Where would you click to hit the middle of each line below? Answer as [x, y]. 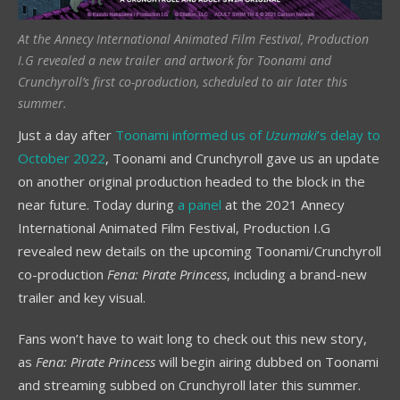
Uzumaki [291, 134]
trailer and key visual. [82, 297]
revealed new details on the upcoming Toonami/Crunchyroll [200, 250]
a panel [200, 204]
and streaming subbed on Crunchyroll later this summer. [189, 384]
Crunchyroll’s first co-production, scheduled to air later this [183, 81]
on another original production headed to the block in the [192, 181]
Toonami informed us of [190, 134]
